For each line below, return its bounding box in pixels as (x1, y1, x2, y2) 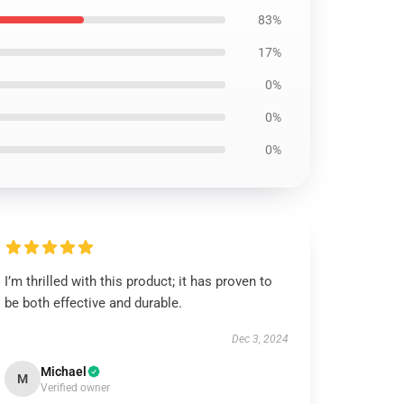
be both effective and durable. (5, 295, 183, 311)
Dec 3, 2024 (231, 333, 289, 345)
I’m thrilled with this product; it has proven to (5, 273, 273, 289)
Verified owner (41, 381, 111, 394)
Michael (41, 364, 87, 379)
